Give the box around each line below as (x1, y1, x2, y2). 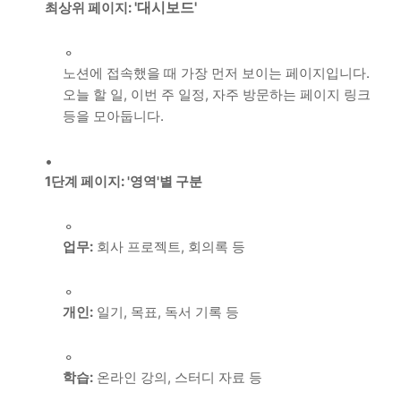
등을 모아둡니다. (63, 107, 164, 125)
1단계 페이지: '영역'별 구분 (45, 173, 202, 191)
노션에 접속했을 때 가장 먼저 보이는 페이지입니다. (63, 64, 370, 82)
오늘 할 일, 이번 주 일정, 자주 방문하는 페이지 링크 (63, 86, 371, 104)
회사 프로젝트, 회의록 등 (93, 238, 245, 256)
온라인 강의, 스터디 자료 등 (93, 369, 262, 387)
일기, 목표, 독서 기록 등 (93, 303, 239, 321)
